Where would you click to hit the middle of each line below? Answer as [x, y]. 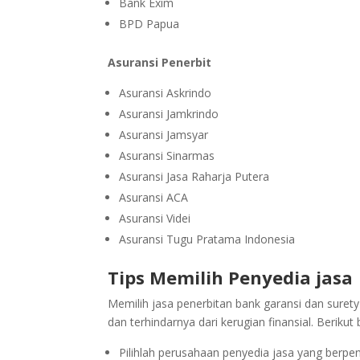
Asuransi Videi [155, 219]
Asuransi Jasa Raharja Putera [194, 177]
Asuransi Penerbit [162, 63]
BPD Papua [149, 24]
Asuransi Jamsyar [164, 135]
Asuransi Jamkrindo [169, 114]
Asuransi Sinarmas [167, 156]
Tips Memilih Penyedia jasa [231, 278]
